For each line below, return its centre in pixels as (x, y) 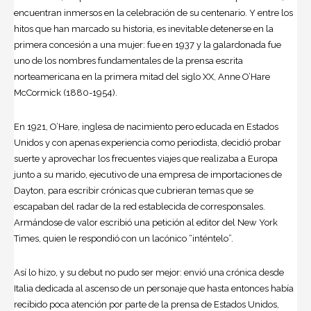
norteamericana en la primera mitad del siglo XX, (116, 77)
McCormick (37, 93)
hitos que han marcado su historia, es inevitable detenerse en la (144, 29)
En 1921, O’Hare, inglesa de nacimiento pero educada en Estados (146, 127)
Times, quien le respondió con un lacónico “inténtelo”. (124, 239)
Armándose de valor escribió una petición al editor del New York (146, 223)
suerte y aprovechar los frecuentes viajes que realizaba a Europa (146, 159)
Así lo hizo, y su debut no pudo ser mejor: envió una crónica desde (149, 273)
